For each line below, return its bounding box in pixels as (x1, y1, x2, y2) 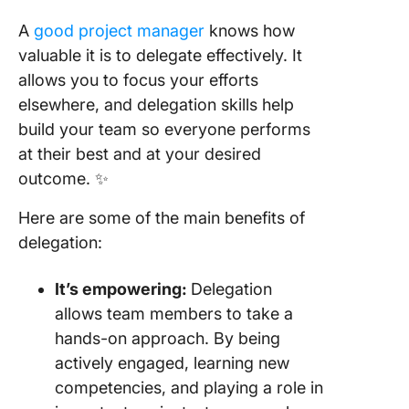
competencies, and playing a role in (55, 378, 323, 397)
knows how (204, 21, 295, 40)
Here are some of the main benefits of (18, 208, 305, 227)
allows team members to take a (55, 304, 293, 323)
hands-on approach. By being (55, 329, 280, 348)
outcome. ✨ (18, 169, 109, 188)
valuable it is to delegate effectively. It (18, 46, 302, 65)
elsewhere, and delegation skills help (18, 95, 294, 114)
